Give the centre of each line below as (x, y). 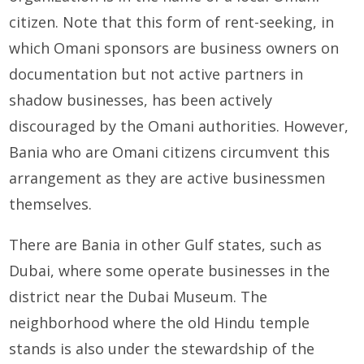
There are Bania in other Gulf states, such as (166, 245)
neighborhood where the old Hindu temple (160, 323)
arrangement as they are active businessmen (167, 178)
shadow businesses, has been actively (141, 100)
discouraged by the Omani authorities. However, (179, 126)
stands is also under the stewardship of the (162, 349)
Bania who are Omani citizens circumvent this (170, 152)
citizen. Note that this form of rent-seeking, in (172, 22)
